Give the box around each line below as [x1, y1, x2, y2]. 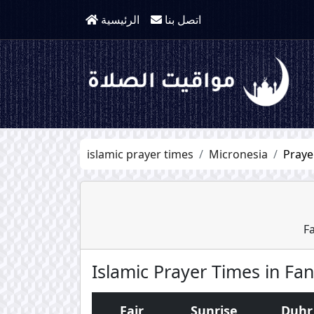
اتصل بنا [165, 12, 201, 27]
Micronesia [209, 146, 268, 162]
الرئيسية [101, 12, 139, 27]
